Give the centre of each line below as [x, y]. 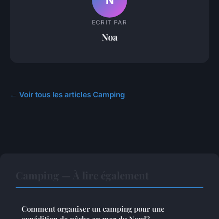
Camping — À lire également [82, 175]
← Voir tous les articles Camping [67, 95]
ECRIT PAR [109, 22]
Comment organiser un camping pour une [93, 209]
